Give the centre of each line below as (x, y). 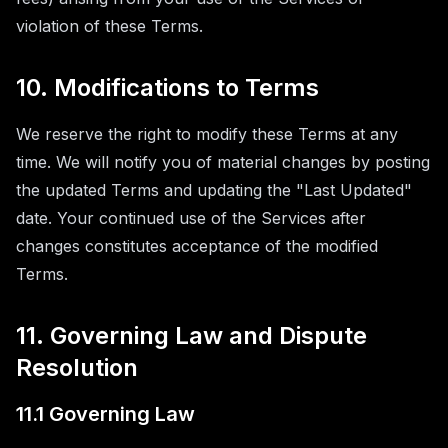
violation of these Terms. (109, 26)
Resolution (77, 367)
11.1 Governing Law (105, 414)
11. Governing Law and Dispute (191, 335)
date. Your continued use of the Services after (191, 218)
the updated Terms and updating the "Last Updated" (214, 190)
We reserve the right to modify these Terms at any (207, 134)
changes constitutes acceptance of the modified (197, 246)
